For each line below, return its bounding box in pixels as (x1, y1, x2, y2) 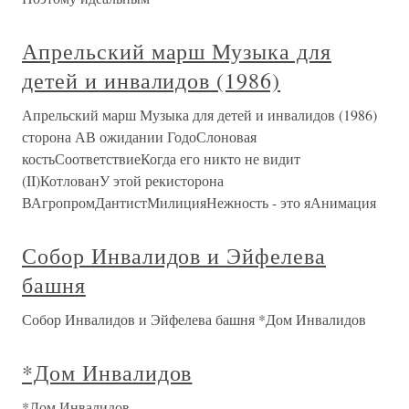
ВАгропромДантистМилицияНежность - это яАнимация (22, 193, 376, 213)
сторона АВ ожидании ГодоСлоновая (22, 127, 257, 147)
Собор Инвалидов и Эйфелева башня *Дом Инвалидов (22, 309, 366, 330)
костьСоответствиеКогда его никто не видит (22, 149, 300, 169)
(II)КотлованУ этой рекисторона (22, 171, 224, 191)
